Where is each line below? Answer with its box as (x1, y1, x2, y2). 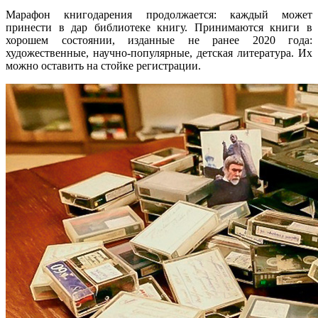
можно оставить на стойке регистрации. (6, 60, 204, 72)
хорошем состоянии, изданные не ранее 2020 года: (6, 34, 312, 47)
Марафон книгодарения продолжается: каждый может (6, 9, 312, 21)
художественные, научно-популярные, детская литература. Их (6, 47, 312, 60)
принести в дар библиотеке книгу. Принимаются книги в (6, 21, 312, 34)
